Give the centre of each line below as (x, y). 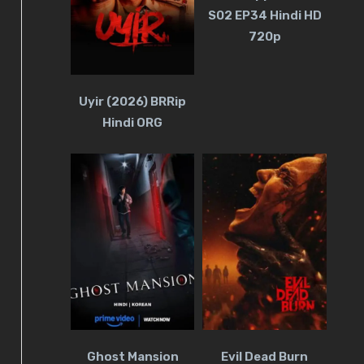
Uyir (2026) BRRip (133, 101)
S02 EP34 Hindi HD (264, 16)
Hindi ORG (133, 122)
